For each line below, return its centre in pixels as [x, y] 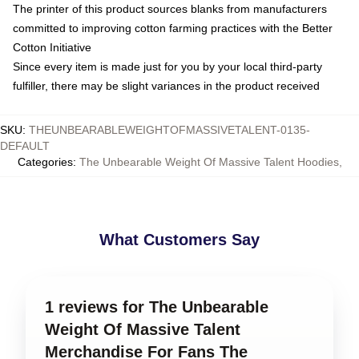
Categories [45, 162]
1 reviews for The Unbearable [157, 307]
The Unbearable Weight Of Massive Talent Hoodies [209, 162]
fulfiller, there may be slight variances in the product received [166, 86]
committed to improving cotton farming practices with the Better [173, 28]
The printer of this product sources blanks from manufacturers [170, 9]
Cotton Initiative [52, 47]
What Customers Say [179, 240]
